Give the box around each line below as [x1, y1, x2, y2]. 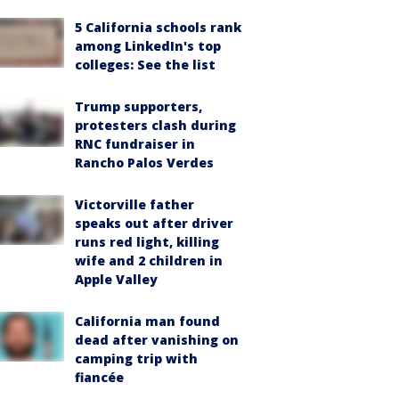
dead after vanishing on [75, 331, 239, 348]
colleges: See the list [75, 56, 216, 73]
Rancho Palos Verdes [75, 154, 214, 171]
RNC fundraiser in [75, 135, 195, 152]
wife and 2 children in [75, 252, 223, 269]
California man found [75, 313, 220, 330]
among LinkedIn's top [75, 37, 221, 54]
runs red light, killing [75, 233, 219, 250]
